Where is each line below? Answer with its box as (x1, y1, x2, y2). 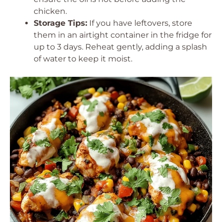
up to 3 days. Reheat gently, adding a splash (34, 42, 207, 52)
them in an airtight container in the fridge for (34, 30, 212, 40)
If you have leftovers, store (87, 18, 192, 28)
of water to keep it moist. (34, 54, 132, 63)
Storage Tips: (34, 18, 87, 28)
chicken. (34, 6, 67, 16)
